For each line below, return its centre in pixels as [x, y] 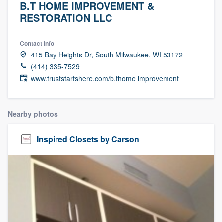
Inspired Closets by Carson [88, 139]
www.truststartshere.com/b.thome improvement [105, 78]
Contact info [37, 43]
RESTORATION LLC [66, 17]
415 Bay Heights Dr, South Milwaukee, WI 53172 [107, 54]
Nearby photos [33, 114]
